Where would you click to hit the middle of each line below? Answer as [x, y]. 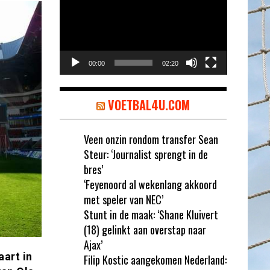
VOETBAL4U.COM [149, 105]
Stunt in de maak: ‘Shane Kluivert [151, 214]
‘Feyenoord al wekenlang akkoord [150, 184]
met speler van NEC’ [123, 199]
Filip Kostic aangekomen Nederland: [155, 259]
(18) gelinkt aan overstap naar [145, 229]
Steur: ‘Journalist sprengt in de [146, 154]
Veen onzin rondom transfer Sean [151, 139]
